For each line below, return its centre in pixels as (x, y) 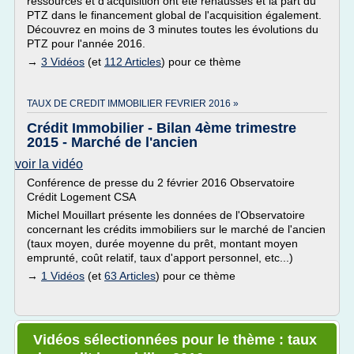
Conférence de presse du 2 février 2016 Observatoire (161, 183)
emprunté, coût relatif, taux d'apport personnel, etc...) (160, 258)
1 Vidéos (63, 276)
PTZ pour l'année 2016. (86, 43)
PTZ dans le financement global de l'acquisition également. (174, 15)
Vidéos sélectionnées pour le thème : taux (175, 340)
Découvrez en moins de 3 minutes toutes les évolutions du (173, 29)
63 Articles (130, 276)
